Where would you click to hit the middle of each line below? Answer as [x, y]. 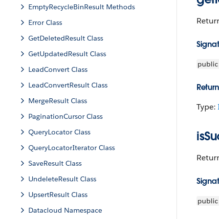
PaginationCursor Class [66, 116]
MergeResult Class [58, 101]
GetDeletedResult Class [66, 38]
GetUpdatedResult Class [67, 54]
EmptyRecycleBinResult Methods [82, 7]
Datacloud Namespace [65, 210]
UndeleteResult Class [62, 179]
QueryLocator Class [59, 132]
